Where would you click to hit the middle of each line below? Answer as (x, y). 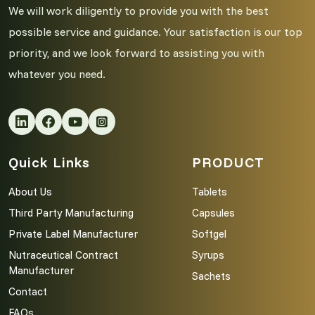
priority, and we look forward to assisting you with (136, 53)
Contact (28, 291)
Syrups (208, 255)
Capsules (214, 213)
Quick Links (49, 162)
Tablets (210, 192)
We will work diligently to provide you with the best (139, 11)
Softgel (210, 234)
